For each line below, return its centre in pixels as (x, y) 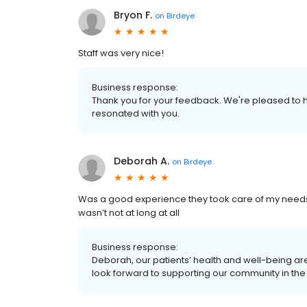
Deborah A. (142, 161)
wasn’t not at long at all (129, 213)
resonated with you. (136, 113)
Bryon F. (133, 15)
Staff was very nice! (121, 53)
